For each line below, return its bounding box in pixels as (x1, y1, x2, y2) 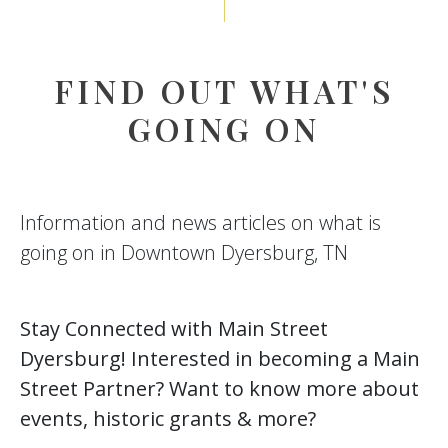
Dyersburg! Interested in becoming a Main (20, 345, 420, 372)
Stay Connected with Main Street (20, 315, 328, 342)
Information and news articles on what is (20, 209, 381, 236)
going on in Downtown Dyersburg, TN (20, 239, 348, 266)
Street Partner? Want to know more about (20, 375, 419, 402)
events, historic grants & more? (20, 405, 321, 432)
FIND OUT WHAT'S (54, 69, 394, 112)
